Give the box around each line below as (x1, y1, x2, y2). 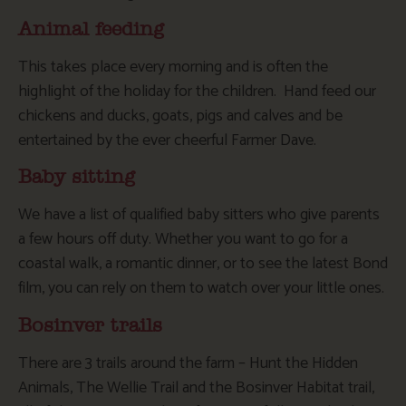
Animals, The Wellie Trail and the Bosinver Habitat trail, (18, 373, 374, 401)
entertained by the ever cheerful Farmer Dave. (18, 126, 316, 154)
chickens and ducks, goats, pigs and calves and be (18, 101, 343, 130)
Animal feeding (18, 19, 164, 39)
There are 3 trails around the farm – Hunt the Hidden (18, 349, 358, 377)
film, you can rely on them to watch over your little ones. (18, 275, 384, 303)
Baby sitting (18, 168, 135, 188)
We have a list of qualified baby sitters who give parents (18, 201, 380, 229)
